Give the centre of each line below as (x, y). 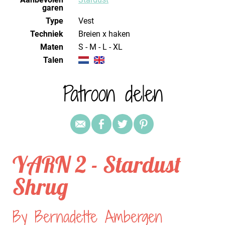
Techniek (47, 34)
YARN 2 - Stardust (97, 164)
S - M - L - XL (103, 47)
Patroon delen (113, 94)
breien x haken (107, 34)
